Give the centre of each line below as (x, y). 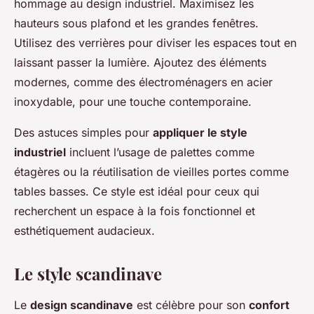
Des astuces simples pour (83, 133)
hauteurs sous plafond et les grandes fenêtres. (136, 23)
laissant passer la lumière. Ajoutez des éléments (140, 63)
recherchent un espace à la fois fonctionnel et (135, 211)
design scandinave (82, 305)
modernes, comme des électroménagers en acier (143, 82)
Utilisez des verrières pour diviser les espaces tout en (155, 43)
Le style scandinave (88, 274)
